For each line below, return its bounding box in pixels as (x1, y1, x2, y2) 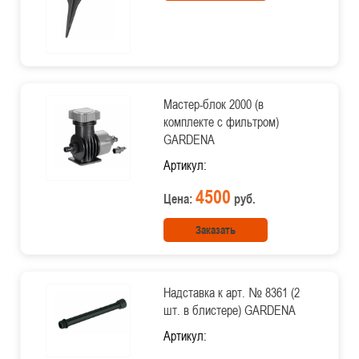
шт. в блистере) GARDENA (163, 301, 296, 319)
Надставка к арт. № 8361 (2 (163, 284, 300, 301)
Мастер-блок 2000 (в (163, 95, 264, 113)
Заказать (195, 221, 236, 238)
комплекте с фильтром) (163, 113, 279, 131)
